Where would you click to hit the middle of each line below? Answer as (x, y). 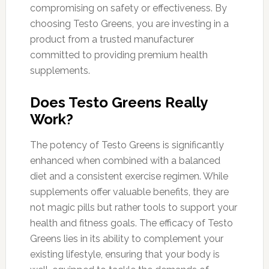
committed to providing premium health (119, 55)
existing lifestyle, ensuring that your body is (125, 254)
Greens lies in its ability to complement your (126, 238)
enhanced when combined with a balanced (125, 160)
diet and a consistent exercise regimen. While (129, 176)
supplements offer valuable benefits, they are (129, 192)
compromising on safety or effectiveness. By (128, 8)
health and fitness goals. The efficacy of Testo (131, 223)
